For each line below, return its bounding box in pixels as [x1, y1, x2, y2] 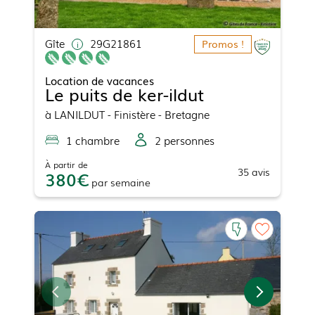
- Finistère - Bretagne [105, 106, 210, 122]
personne [161, 132, 210, 148]
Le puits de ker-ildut [45, 82, 204, 107]
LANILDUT [54, 106, 105, 122]
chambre [72, 132, 120, 148]
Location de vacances [45, 72, 154, 89]
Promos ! [202, 37, 244, 51]
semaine [110, 175, 150, 190]
